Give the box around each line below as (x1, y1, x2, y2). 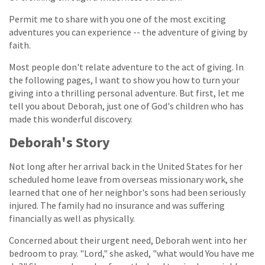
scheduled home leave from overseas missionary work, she (9, 173, 244, 185)
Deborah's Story (9, 132, 110, 151)
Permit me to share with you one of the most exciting (9, 12, 226, 25)
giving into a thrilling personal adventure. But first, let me (9, 86, 244, 99)
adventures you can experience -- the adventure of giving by (9, 25, 247, 38)
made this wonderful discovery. (9, 112, 132, 125)
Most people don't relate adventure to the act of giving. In (9, 60, 244, 73)
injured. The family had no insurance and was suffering (9, 199, 225, 211)
